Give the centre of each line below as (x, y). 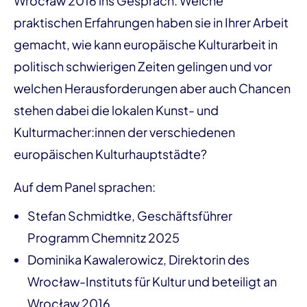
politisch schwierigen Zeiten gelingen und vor (143, 66)
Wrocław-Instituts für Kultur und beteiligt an (152, 281)
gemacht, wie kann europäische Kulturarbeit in (146, 44)
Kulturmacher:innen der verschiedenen (124, 132)
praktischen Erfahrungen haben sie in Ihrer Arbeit (151, 22)
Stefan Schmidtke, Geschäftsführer (130, 216)
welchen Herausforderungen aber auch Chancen (152, 88)
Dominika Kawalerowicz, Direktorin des (138, 259)
